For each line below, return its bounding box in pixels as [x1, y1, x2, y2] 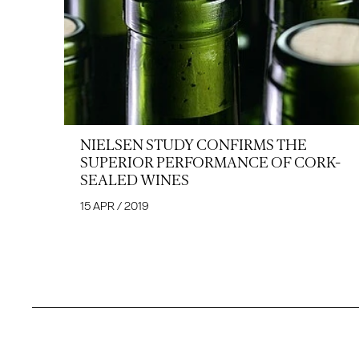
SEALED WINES [80, 171, 189, 189]
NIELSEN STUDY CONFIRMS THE [80, 135, 307, 154]
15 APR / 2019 [80, 198, 149, 213]
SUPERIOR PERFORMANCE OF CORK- [80, 153, 341, 171]
